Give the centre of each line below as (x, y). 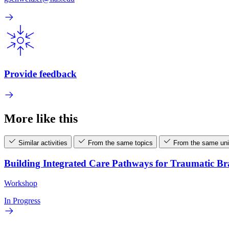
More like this (41, 118)
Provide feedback (40, 74)
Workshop (21, 183)
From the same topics (120, 143)
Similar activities (43, 143)
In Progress (22, 200)
